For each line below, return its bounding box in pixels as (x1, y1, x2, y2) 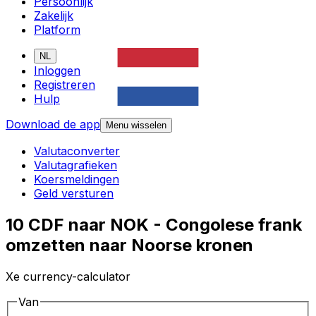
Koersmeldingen (34, 172, 119, 187)
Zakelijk (34, 8, 73, 23)
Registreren (34, 78, 95, 92)
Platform (34, 23, 80, 37)
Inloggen (34, 63, 80, 78)
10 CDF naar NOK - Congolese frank (6, 214, 302, 236)
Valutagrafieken (34, 158, 117, 173)
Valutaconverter (34, 144, 120, 159)
